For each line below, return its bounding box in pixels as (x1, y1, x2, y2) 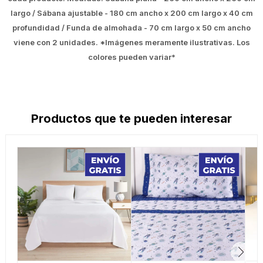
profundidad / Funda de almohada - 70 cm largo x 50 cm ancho (12, 23, 251, 33)
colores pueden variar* (87, 52, 176, 62)
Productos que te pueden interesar (31, 112, 232, 126)
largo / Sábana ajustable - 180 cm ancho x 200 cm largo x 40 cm (10, 8, 253, 18)
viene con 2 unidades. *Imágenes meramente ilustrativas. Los (13, 38, 250, 48)
